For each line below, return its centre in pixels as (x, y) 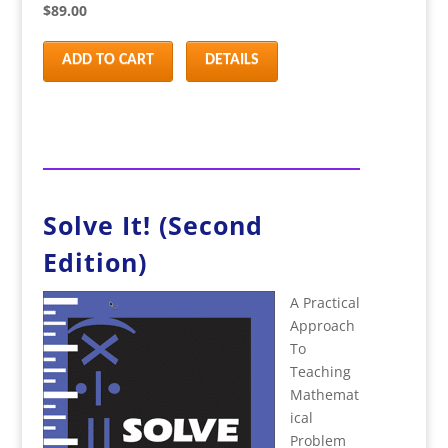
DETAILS (231, 60)
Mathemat (324, 394)
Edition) (94, 262)
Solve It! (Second (152, 225)
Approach (322, 325)
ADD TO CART (107, 60)
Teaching (320, 371)
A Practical (324, 302)
